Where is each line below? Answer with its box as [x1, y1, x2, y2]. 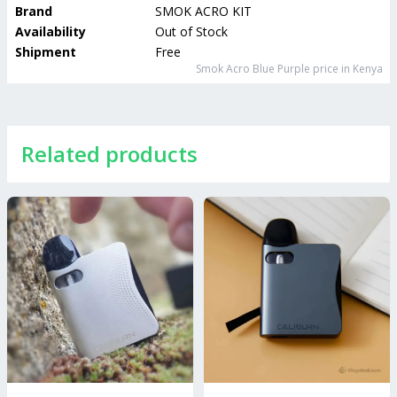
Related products [21, 139, 198, 168]
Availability [15, 23, 86, 40]
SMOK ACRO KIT [155, 3, 252, 19]
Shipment [15, 43, 76, 60]
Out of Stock [155, 23, 228, 40]
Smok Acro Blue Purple [196, 61, 310, 76]
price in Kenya [310, 61, 383, 76]
